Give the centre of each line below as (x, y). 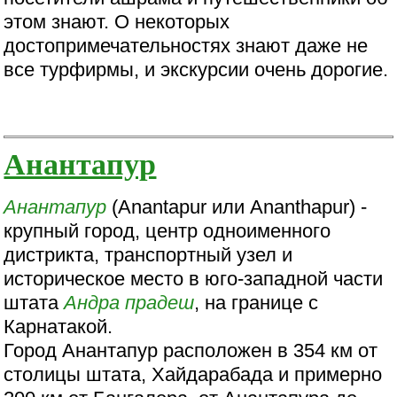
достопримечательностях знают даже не (186, 46)
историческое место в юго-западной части (194, 279)
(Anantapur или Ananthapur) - (237, 207)
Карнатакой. (58, 327)
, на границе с (257, 303)
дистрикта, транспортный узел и (148, 255)
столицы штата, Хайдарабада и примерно (193, 375)
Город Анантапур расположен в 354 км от (191, 351)
